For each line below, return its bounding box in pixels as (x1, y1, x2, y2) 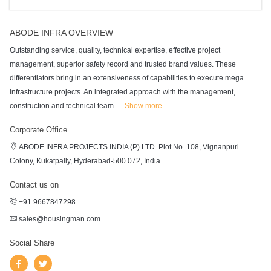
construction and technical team (9, 101, 114, 110)
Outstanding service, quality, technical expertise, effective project (9, 45, 220, 54)
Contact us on (9, 180, 59, 189)
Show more (124, 101, 162, 110)
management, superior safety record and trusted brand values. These (9, 59, 236, 68)
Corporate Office (9, 125, 67, 134)
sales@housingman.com (18, 214, 100, 223)
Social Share (9, 238, 54, 247)
